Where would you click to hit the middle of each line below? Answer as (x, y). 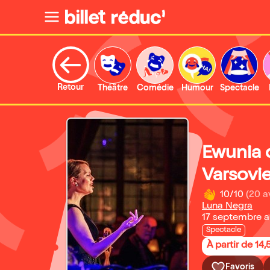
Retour (71, 88)
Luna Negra (227, 207)
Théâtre (113, 89)
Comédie (155, 89)
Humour (197, 89)
